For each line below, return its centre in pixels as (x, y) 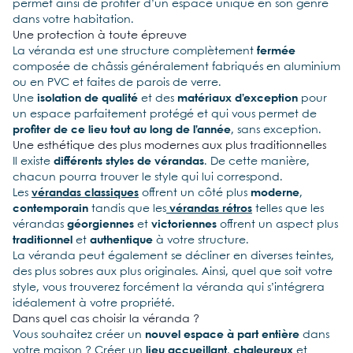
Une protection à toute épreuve (100, 35)
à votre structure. (201, 240)
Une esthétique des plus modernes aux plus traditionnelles (169, 145)
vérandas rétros (209, 208)
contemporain (50, 208)
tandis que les (127, 208)
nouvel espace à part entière (221, 334)
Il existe (32, 161)
